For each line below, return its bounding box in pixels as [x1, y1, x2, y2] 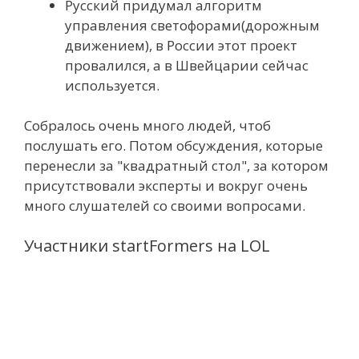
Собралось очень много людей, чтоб [24, 116, 271, 135]
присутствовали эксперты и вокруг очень [24, 176, 308, 195]
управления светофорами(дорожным [65, 15, 320, 34]
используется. [65, 75, 159, 95]
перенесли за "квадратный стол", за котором [24, 156, 329, 175]
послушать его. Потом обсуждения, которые [24, 136, 323, 155]
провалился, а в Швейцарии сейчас [65, 55, 309, 75]
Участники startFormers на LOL [24, 234, 270, 256]
